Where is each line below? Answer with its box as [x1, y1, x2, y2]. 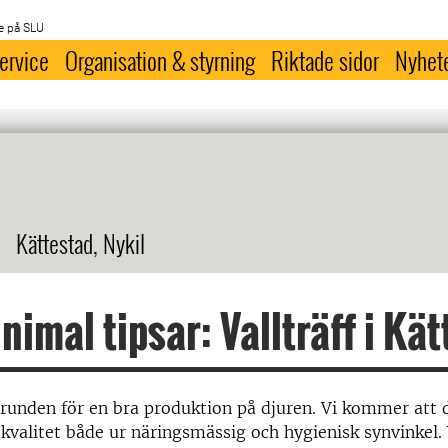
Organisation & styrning [65, 42, 256, 78]
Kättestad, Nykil [16, 225, 145, 261]
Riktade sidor [271, 42, 380, 78]
